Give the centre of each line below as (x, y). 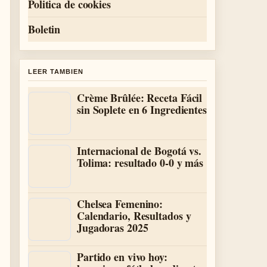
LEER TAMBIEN (56, 72)
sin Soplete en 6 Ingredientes (142, 110)
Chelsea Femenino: (120, 204)
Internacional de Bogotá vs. (139, 151)
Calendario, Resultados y (134, 216)
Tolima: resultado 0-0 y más (140, 163)
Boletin (44, 29)
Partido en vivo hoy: (122, 257)
